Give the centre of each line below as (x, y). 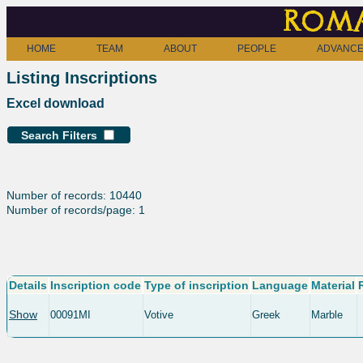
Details (28, 285)
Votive (159, 314)
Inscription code (96, 285)
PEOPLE (257, 49)
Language (280, 285)
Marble (327, 314)
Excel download (56, 103)
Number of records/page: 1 (76, 209)
